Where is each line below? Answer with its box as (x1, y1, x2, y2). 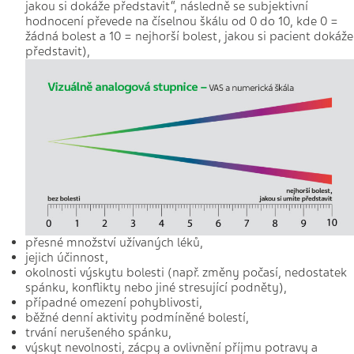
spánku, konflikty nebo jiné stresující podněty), (25, 279, 287, 296)
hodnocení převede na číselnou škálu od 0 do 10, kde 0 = (25, 13, 338, 29)
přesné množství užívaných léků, (25, 234, 203, 250)
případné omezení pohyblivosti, (25, 294, 202, 311)
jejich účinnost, (25, 249, 108, 265)
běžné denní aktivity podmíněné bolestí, (25, 309, 249, 326)
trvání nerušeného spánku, (25, 324, 171, 341)
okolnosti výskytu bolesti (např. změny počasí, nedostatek (25, 264, 347, 281)
